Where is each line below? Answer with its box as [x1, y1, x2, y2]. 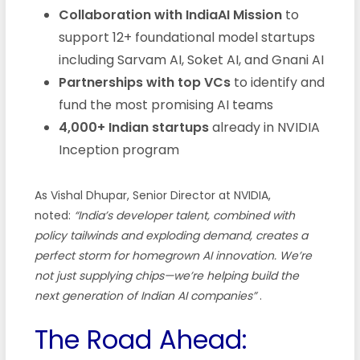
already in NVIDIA [208, 117, 320, 137]
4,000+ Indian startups [58, 117, 209, 137]
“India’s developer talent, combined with [73, 207, 295, 223]
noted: [34, 207, 74, 223]
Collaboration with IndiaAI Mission [58, 5, 282, 24]
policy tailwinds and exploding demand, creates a [34, 227, 308, 243]
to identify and [230, 72, 325, 92]
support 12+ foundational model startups [58, 27, 315, 47]
